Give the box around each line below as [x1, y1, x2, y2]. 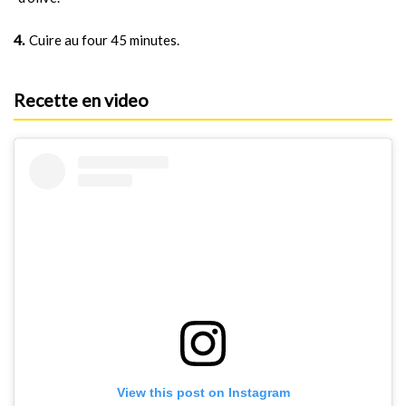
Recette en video [14, 89, 149, 111]
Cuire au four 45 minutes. [29, 31, 179, 48]
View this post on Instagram [116, 385, 290, 401]
